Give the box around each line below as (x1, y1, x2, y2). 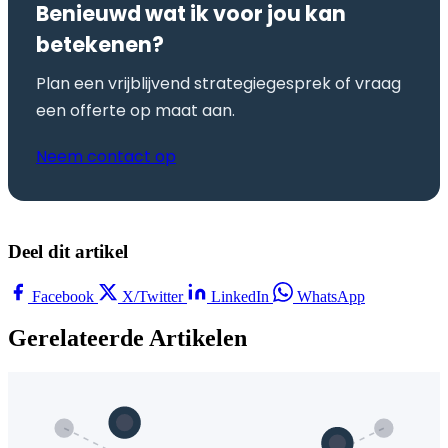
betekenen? (36, 29, 164, 59)
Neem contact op (36, 144, 176, 168)
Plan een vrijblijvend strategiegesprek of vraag (36, 71, 401, 95)
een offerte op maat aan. (36, 98, 235, 122)
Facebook (28, 287, 98, 305)
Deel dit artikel (8, 240, 128, 262)
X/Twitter (118, 287, 187, 305)
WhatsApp (293, 287, 365, 305)
